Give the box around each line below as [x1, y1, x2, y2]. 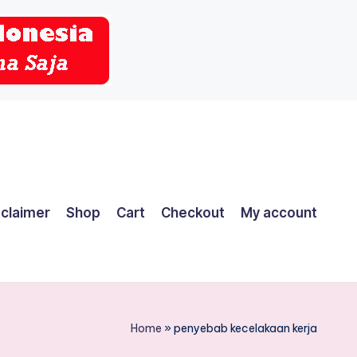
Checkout [161, 204, 225, 221]
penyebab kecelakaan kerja [174, 321, 317, 335]
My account [241, 204, 317, 221]
